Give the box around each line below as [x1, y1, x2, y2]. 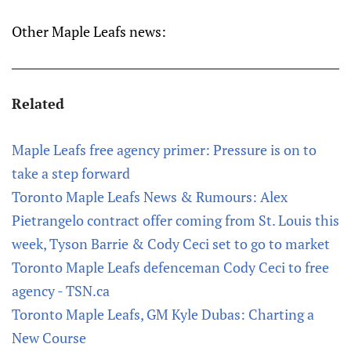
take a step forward [12, 164, 130, 183]
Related [12, 94, 64, 113]
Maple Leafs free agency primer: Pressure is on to [12, 140, 317, 159]
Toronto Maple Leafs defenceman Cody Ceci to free [12, 258, 329, 277]
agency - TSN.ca [12, 281, 110, 300]
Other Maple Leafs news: [12, 22, 166, 41]
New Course [12, 328, 86, 347]
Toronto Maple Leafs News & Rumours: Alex [12, 187, 288, 206]
